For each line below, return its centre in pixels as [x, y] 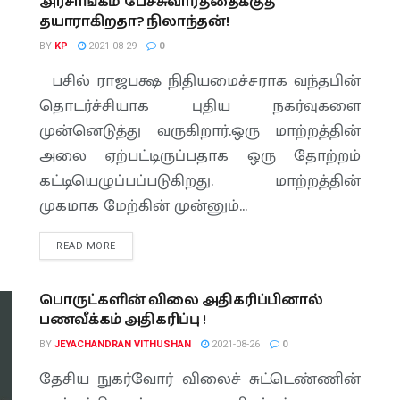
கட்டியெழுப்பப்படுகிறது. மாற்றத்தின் [200, 181]
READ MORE [86, 246]
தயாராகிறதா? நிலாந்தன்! [134, 22]
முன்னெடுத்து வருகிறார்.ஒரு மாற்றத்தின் [200, 131]
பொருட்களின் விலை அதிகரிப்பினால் [181, 300]
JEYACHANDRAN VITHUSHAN [123, 344]
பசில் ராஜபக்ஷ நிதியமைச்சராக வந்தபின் [200, 81]
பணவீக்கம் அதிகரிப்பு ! [123, 320]
